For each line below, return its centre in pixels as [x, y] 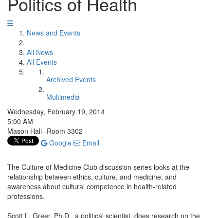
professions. [26, 196]
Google [59, 143]
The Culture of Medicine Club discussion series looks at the [98, 167]
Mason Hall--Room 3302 [45, 131]
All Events [42, 62]
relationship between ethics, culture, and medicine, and [92, 177]
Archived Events [71, 79]
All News [40, 52]
